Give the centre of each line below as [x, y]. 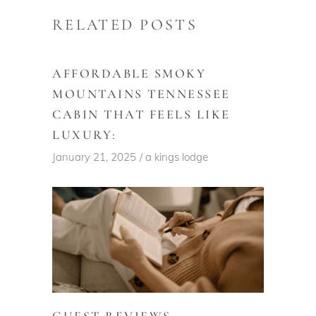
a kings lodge [177, 157]
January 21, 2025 [94, 157]
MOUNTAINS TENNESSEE [141, 93]
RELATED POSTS [125, 24]
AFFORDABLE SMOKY [129, 73]
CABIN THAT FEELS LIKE [141, 114]
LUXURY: [85, 134]
